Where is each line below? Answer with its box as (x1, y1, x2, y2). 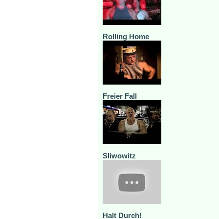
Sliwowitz (103, 152, 136, 160)
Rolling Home (103, 32, 149, 41)
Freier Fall (103, 92, 137, 100)
